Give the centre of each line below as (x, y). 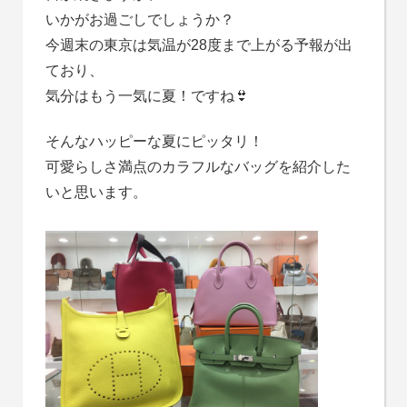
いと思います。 (96, 192)
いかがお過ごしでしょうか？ (139, 19)
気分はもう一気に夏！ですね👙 (147, 95)
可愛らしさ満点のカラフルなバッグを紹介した (198, 166)
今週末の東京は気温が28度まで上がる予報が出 (199, 45)
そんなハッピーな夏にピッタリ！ (154, 141)
